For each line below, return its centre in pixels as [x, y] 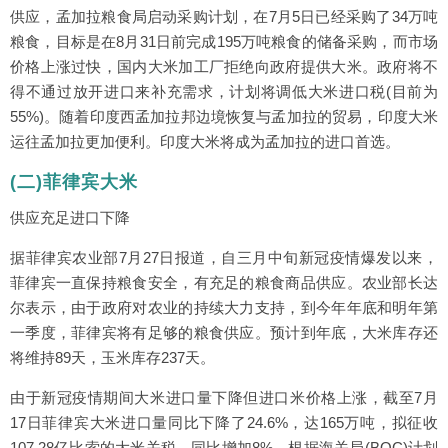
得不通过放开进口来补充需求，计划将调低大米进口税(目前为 [224, 92]
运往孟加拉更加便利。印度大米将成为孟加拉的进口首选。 [205, 142]
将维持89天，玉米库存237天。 [112, 358]
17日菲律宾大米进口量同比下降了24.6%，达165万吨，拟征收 [224, 423]
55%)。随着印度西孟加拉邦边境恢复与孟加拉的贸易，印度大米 [224, 117]
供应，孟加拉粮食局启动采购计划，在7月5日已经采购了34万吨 [224, 17]
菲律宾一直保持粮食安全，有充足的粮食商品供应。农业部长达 [224, 283]
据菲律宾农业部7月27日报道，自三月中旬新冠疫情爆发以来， [224, 258]
